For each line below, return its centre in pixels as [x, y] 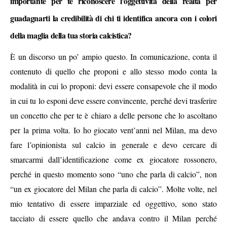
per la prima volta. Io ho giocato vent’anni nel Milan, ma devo [113, 130]
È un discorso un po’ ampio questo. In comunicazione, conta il [113, 57]
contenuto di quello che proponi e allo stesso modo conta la [113, 71]
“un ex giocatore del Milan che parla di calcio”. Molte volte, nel [113, 189]
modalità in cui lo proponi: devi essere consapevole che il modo [113, 86]
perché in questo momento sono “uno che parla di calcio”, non [113, 174]
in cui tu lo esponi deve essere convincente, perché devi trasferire [113, 101]
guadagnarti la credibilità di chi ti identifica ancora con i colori [113, 18]
